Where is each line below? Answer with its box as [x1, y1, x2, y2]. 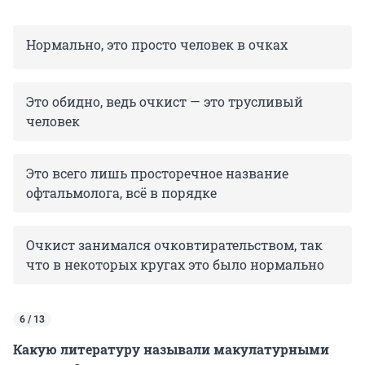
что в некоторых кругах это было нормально [26, 255, 324, 273]
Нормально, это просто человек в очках [26, 35, 288, 53]
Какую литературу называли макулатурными [13, 340, 329, 358]
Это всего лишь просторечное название [26, 164, 288, 182]
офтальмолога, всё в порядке [26, 183, 217, 201]
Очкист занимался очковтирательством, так [26, 235, 323, 253]
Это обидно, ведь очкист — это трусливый [26, 92, 303, 110]
